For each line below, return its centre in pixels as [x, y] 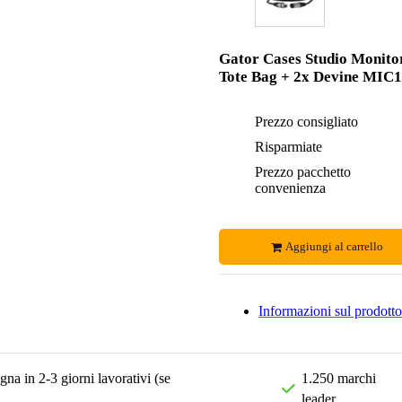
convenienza [290, 188]
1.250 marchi [338, 378]
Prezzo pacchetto [302, 172]
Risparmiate [288, 147]
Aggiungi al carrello [335, 246]
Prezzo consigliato [306, 122]
